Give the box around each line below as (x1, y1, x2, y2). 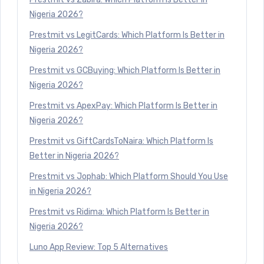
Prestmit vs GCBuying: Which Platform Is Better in (29, 65, 220, 75)
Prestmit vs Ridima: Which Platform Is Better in (29, 206, 209, 217)
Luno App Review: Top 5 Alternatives (29, 242, 168, 252)
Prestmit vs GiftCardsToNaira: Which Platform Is (29, 136, 213, 146)
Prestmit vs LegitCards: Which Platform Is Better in (29, 29, 225, 40)
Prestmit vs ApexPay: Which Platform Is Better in (29, 100, 217, 111)
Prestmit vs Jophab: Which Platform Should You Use (29, 171, 228, 181)
